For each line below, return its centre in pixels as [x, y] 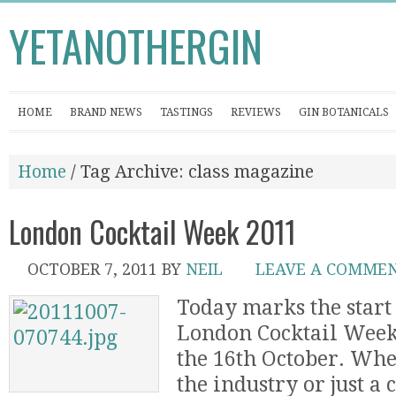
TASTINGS [187, 112]
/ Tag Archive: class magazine [190, 172]
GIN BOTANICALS [344, 112]
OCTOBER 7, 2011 [92, 269]
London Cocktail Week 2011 [152, 232]
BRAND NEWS [106, 112]
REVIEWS [256, 112]
